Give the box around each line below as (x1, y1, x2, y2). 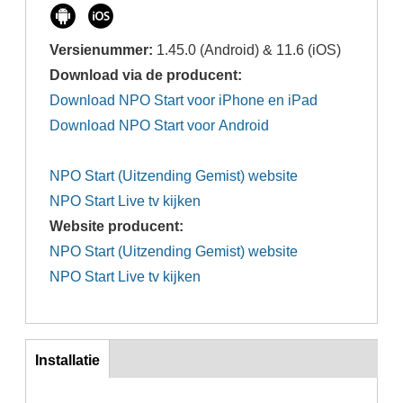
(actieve (34, 377, 85, 394)
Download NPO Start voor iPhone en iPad (49, 92, 318, 109)
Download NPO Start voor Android (49, 117, 270, 134)
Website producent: (49, 218, 188, 235)
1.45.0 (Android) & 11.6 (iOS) (157, 41, 342, 58)
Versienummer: (49, 41, 157, 58)
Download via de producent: (49, 67, 246, 84)
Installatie (34, 352, 100, 369)
